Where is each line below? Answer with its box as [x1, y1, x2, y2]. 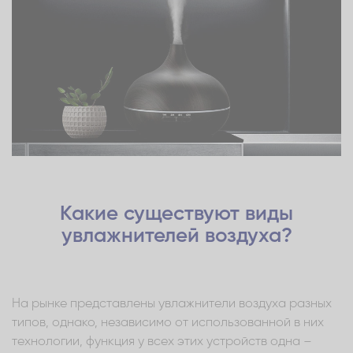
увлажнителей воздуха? [61, 225, 292, 247]
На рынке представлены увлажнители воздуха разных [12, 297, 332, 310]
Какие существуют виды [60, 203, 293, 225]
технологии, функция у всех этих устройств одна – [12, 335, 312, 348]
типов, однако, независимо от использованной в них [12, 316, 324, 329]
